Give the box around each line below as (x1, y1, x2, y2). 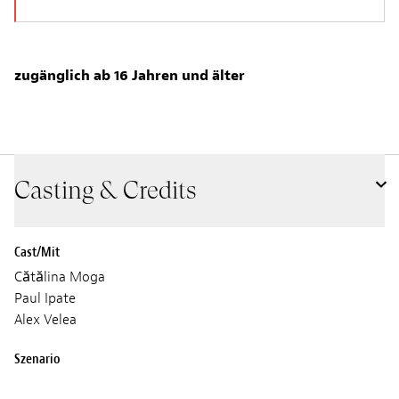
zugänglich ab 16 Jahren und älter (14, 67, 245, 85)
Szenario (14, 350, 61, 368)
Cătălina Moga (14, 268, 105, 286)
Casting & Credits (14, 175, 197, 205)
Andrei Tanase (14, 375, 99, 393)
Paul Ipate (14, 289, 76, 307)
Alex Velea (14, 311, 77, 329)
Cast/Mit (14, 243, 60, 261)
